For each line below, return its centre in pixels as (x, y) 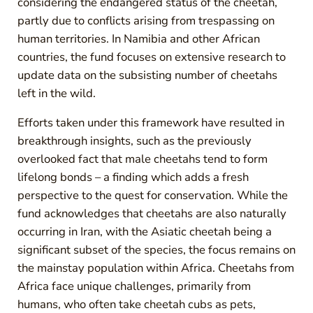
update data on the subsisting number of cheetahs (147, 75)
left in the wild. (56, 93)
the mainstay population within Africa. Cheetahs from (155, 268)
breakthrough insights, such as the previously (134, 140)
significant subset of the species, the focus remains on (156, 249)
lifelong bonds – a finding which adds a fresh (133, 177)
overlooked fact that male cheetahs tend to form (142, 159)
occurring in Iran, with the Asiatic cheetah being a (144, 231)
